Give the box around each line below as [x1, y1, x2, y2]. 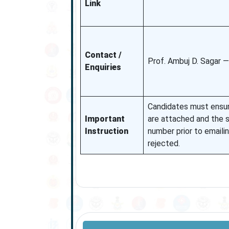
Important [84, 114, 125, 124]
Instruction [84, 126, 128, 136]
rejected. [147, 139, 180, 148]
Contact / [84, 50, 122, 60]
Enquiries [84, 62, 121, 72]
